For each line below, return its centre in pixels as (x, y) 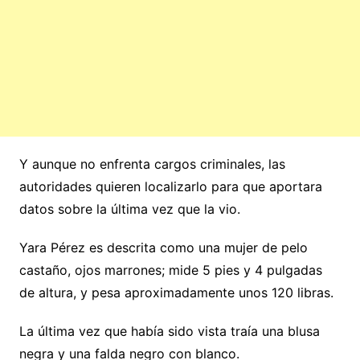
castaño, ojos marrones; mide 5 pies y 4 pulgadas (170, 270)
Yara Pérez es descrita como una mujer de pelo (163, 248)
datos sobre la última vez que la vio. (129, 209)
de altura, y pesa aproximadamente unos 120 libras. (176, 293)
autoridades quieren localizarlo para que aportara (170, 187)
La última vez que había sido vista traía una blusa (169, 331)
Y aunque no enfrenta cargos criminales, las (152, 164)
